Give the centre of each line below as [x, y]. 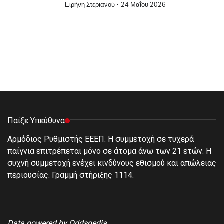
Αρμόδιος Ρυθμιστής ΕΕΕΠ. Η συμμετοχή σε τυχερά [101, 139]
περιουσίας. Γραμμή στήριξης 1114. [71, 175]
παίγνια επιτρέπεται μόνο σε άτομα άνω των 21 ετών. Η [109, 151]
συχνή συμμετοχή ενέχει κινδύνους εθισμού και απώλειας [112, 163]
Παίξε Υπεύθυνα [36, 121]
